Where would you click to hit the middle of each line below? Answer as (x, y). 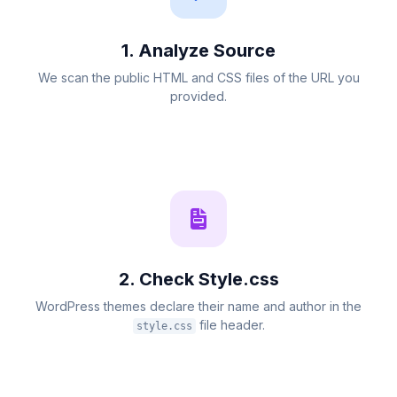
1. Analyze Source (198, 51)
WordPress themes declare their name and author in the (198, 306)
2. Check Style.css (198, 279)
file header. (230, 325)
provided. (198, 96)
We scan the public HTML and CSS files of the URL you (198, 78)
